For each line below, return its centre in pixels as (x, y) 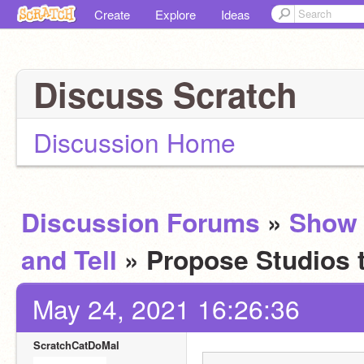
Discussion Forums (141, 222)
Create (112, 14)
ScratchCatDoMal (76, 345)
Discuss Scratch (165, 94)
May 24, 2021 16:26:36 (166, 308)
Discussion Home (134, 142)
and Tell (69, 259)
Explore (175, 14)
